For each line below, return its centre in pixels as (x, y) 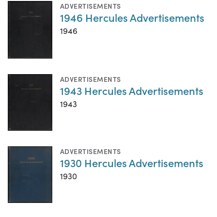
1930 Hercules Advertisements (132, 162)
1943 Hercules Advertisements (132, 90)
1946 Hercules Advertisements (132, 17)
